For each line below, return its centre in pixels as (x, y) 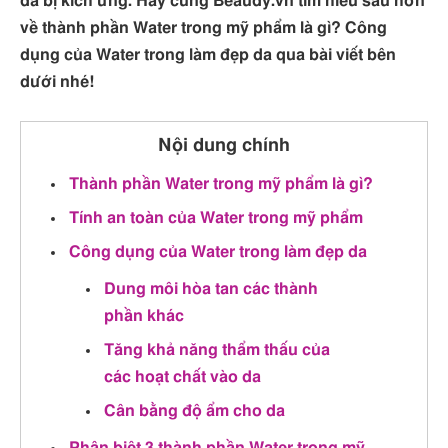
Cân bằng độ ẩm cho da (194, 411)
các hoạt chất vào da (182, 377)
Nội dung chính (224, 145)
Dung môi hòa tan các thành (211, 288)
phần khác (144, 315)
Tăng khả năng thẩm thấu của (217, 350)
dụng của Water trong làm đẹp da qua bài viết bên (208, 55)
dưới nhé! (57, 82)
